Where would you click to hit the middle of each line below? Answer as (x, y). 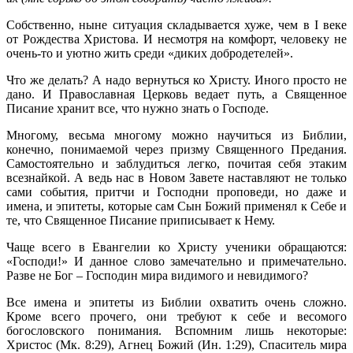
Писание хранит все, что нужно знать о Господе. (137, 108)
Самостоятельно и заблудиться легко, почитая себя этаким (176, 163)
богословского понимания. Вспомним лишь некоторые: (176, 330)
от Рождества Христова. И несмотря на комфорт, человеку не (176, 39)
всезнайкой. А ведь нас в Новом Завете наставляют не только (176, 177)
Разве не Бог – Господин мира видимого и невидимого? (157, 275)
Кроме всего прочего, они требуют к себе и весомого (176, 316)
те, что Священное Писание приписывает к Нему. (141, 220)
